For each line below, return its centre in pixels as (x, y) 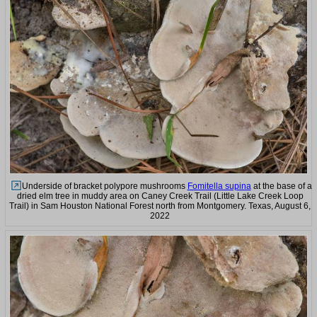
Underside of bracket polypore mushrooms (104, 186)
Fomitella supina (219, 186)
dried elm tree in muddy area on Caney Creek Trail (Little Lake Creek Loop (160, 196)
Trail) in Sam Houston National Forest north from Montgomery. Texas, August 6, (160, 206)
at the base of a (281, 186)
